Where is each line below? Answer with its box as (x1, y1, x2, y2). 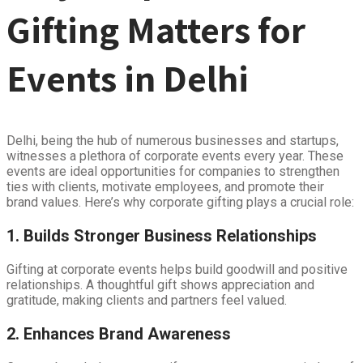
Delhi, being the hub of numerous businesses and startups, (6, 133, 339, 149)
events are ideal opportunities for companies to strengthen (6, 164, 340, 180)
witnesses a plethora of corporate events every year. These (6, 148, 344, 164)
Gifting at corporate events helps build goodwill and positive (6, 262, 348, 278)
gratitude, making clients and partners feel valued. (6, 293, 287, 309)
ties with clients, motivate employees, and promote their (6, 179, 324, 195)
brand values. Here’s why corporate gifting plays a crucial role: (6, 194, 354, 211)
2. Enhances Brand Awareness (6, 324, 231, 344)
